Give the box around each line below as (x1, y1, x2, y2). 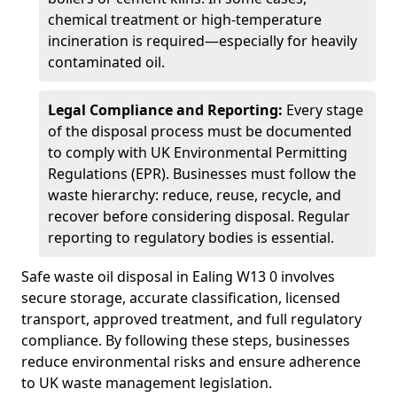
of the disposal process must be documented (48, 121, 352, 141)
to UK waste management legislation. (21, 373, 272, 393)
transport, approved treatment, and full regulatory (21, 309, 362, 329)
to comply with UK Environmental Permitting (48, 143, 347, 162)
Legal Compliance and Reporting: (48, 100, 283, 120)
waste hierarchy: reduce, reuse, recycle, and (48, 185, 341, 205)
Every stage (283, 100, 363, 120)
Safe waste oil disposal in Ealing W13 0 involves (21, 267, 335, 286)
